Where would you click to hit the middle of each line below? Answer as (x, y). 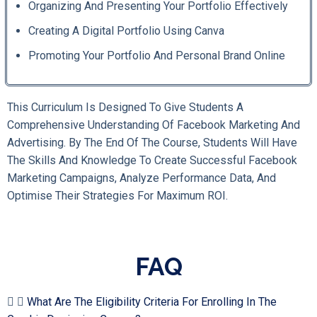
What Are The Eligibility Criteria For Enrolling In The (152, 301)
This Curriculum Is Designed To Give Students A (125, 107)
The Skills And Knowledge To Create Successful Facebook (152, 160)
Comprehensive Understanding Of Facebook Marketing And (154, 125)
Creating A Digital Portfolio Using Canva (126, 30)
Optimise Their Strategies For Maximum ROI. (117, 195)
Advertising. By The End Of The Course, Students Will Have (152, 142)
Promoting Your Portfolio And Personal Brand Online (157, 55)
